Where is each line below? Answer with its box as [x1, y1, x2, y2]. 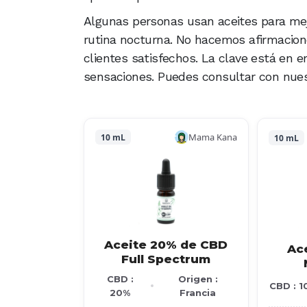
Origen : [177, 273, 218, 284]
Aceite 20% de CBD [104, 238, 228, 251]
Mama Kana [188, 130, 237, 143]
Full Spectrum [121, 252, 211, 266]
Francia [180, 287, 217, 298]
